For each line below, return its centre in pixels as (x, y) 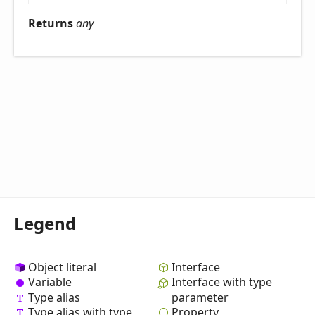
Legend (45, 224)
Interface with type (222, 282)
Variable (50, 282)
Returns (52, 24)
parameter (200, 297)
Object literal (62, 268)
